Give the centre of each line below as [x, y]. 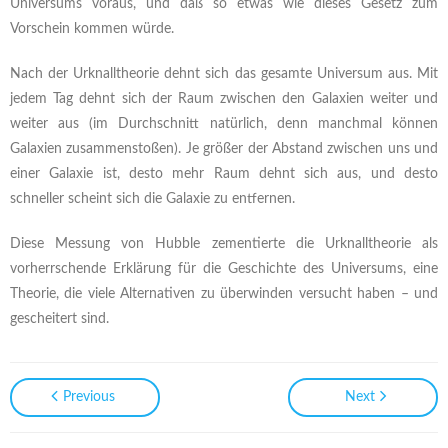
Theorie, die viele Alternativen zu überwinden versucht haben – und [224, 294]
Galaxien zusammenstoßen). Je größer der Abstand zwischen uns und [224, 149]
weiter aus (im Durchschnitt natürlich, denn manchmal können [224, 124]
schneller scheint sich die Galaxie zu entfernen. [152, 199]
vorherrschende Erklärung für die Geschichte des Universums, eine [224, 269]
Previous [88, 397]
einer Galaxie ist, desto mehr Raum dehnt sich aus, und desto [224, 174]
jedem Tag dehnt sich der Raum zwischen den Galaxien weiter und [224, 99]
